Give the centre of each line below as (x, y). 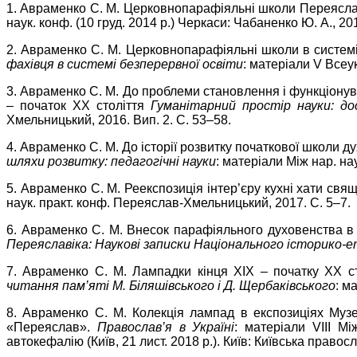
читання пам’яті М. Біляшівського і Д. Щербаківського (171, 285)
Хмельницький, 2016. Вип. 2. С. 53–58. (119, 120)
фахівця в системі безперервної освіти (125, 64)
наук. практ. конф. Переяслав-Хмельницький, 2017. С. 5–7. (178, 202)
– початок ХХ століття (78, 105)
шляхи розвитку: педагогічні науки (111, 161)
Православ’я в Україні (166, 327)
